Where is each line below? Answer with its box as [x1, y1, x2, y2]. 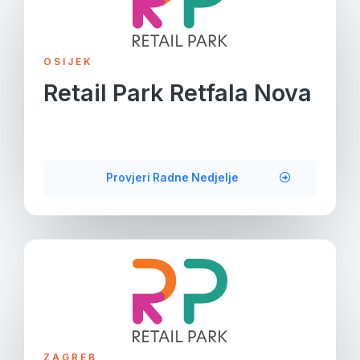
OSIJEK [43, 56, 92, 67]
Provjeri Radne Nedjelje [106, 171, 239, 184]
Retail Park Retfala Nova [43, 79, 312, 107]
